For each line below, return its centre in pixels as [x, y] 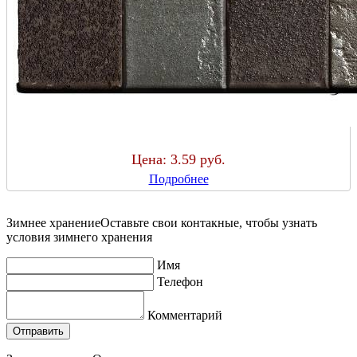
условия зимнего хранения [79, 237]
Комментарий [185, 315]
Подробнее [178, 178]
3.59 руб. [198, 159]
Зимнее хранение [53, 222]
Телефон [180, 281]
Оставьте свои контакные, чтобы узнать [209, 222]
